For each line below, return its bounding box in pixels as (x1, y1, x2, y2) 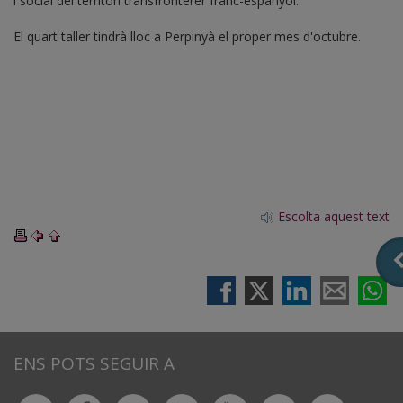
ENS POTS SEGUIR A (13, 351, 175, 375)
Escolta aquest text (274, 207, 390, 225)
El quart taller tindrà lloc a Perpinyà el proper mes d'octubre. (13, 27, 361, 45)
